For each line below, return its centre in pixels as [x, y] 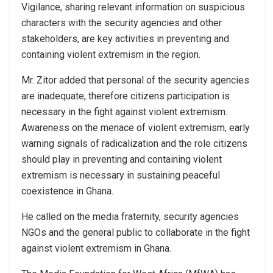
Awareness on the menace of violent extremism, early [136, 127]
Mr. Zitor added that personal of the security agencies [135, 80]
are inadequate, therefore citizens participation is [126, 96]
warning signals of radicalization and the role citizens [134, 143]
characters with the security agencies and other [122, 23]
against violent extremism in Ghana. [96, 248]
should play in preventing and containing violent [122, 159]
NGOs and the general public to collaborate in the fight [136, 232]
